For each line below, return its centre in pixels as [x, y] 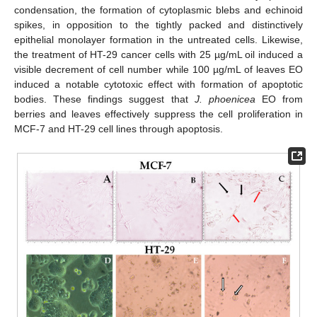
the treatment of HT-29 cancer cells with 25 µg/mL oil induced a [158, 55]
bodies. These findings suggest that [104, 99]
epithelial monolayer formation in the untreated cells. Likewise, [158, 40]
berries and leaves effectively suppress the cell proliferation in [158, 114]
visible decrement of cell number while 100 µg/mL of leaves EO [158, 70]
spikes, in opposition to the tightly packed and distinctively [158, 25]
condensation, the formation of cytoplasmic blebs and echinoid [158, 10]
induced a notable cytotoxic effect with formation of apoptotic [158, 85]
